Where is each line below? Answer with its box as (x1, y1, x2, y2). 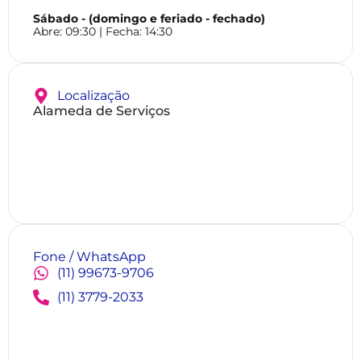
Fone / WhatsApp (33, 249, 146, 265)
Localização (57, 88, 130, 104)
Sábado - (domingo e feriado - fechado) (33, 11, 265, 27)
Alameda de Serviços (33, 103, 170, 119)
